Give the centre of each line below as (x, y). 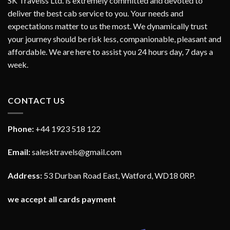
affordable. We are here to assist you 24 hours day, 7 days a (110, 52)
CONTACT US (36, 101)
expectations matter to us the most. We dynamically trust (108, 26)
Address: (25, 176)
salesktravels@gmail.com (77, 152)
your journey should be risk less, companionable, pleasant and (114, 39)
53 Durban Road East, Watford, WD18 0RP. (119, 176)
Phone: (21, 128)
